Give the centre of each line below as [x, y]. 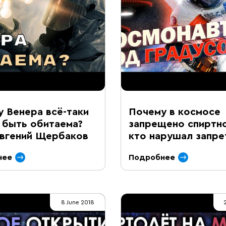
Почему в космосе [175, 112]
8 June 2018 [77, 202]
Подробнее [152, 157]
